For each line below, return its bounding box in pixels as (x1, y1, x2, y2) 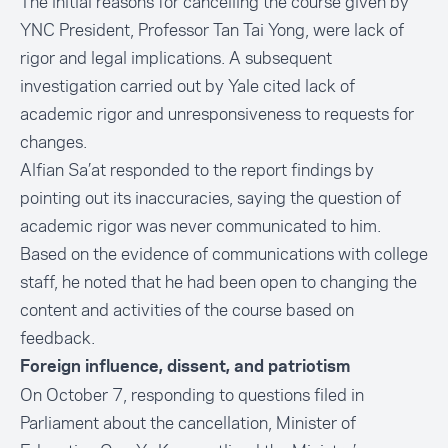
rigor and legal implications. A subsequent (20, 46, 332, 70)
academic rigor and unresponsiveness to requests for (20, 102, 414, 126)
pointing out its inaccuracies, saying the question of (20, 186, 401, 210)
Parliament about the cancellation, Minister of (20, 411, 356, 435)
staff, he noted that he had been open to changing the (20, 270, 417, 294)
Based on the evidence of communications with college (20, 242, 428, 266)
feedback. (20, 326, 95, 350)
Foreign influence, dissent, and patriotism (20, 359, 350, 375)
